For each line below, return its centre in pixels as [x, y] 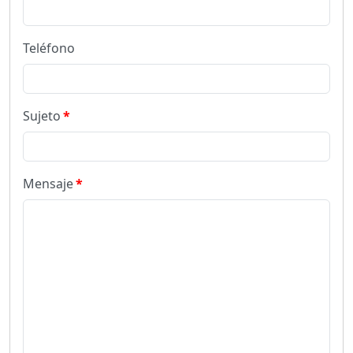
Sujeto [42, 116]
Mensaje [48, 184]
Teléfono [49, 48]
